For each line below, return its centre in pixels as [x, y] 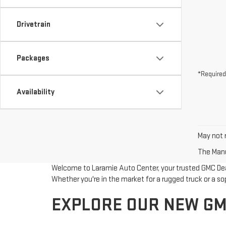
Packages [33, 58]
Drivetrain [34, 24]
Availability [36, 92]
